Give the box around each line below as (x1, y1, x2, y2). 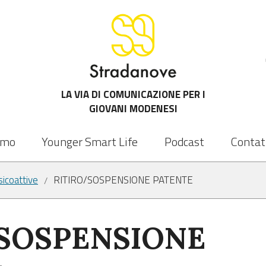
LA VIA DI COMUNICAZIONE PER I (61, 87, 205, 102)
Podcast (164, 132, 204, 151)
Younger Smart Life (42, 132, 138, 151)
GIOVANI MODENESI (88, 101, 178, 116)
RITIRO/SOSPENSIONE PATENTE (53, 172, 193, 188)
